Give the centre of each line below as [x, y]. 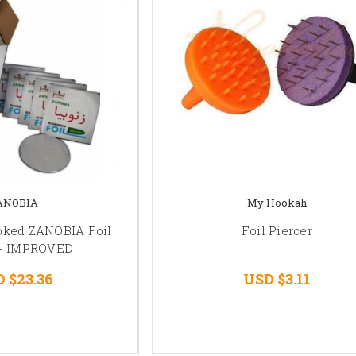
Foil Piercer [277, 231]
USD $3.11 [277, 279]
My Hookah [277, 203]
